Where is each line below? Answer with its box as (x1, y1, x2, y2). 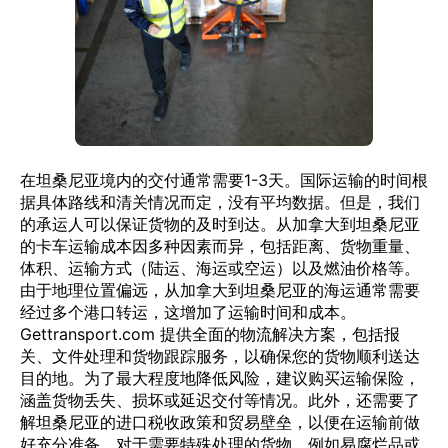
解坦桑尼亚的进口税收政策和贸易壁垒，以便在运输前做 (20, 412, 420, 432)
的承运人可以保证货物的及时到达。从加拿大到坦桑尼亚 (20, 214, 420, 234)
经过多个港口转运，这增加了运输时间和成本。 (20, 302, 356, 322)
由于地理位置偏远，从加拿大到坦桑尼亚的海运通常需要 (20, 280, 420, 300)
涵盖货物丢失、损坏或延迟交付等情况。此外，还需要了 (20, 390, 420, 410)
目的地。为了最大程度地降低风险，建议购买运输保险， (20, 368, 420, 388)
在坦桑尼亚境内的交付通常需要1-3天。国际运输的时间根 (20, 170, 428, 190)
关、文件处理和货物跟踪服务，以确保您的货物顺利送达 (20, 346, 420, 366)
